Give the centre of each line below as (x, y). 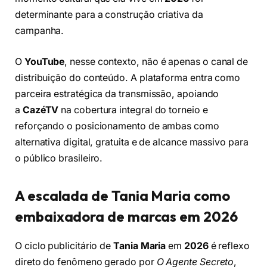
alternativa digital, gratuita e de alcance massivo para (132, 142)
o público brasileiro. (59, 158)
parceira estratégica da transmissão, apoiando (117, 94)
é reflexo (229, 246)
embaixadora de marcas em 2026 (126, 216)
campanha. (40, 31)
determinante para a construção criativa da (109, 15)
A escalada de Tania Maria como (122, 195)
